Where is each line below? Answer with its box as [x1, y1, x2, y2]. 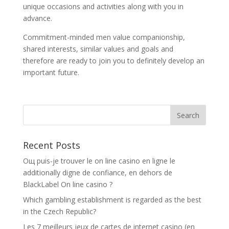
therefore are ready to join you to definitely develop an [22, 56, 204, 65]
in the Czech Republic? [22, 207, 96, 216]
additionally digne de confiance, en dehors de [22, 168, 172, 177]
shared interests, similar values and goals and [22, 44, 173, 54]
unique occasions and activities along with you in [22, 2, 184, 11]
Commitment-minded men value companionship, [22, 32, 185, 42]
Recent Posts [22, 139, 80, 151]
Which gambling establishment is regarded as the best [22, 195, 201, 204]
